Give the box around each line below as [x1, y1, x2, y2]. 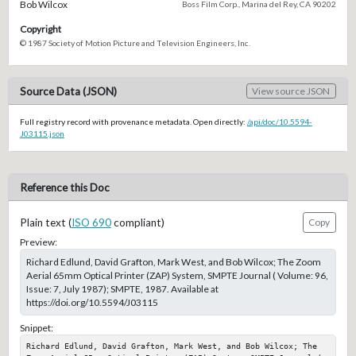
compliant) [110, 215, 164, 229]
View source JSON [252, 85, 331, 98]
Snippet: [19, 321, 53, 334]
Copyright [19, 22, 61, 35]
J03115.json [19, 129, 64, 139]
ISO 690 [71, 215, 111, 229]
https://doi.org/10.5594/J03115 [25, 296, 158, 309]
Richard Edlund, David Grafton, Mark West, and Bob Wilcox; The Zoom [25, 256, 321, 269]
